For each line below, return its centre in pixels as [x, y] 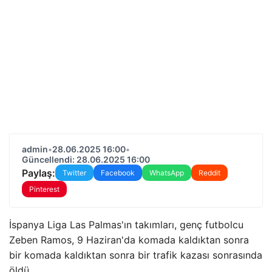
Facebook [118, 173]
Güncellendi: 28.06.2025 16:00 [86, 159]
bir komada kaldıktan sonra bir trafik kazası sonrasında [136, 255]
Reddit [209, 173]
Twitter [74, 173]
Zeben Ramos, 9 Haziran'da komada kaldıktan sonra [129, 240]
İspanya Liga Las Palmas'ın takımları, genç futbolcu [126, 225]
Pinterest [44, 189]
